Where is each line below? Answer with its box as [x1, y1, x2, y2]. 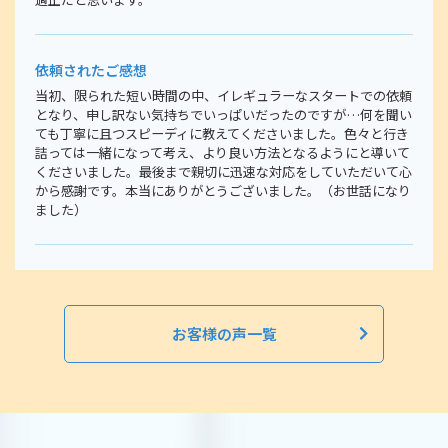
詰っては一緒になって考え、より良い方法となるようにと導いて [35, 143, 410, 163]
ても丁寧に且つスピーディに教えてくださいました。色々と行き [35, 124, 409, 144]
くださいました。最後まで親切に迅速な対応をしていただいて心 [35, 162, 412, 182]
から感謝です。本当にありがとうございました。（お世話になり [35, 181, 411, 201]
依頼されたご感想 [35, 60, 147, 81]
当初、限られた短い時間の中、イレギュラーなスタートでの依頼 [35, 86, 412, 106]
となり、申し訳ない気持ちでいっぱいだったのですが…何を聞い [35, 105, 412, 125]
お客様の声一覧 [171, 323, 277, 345]
